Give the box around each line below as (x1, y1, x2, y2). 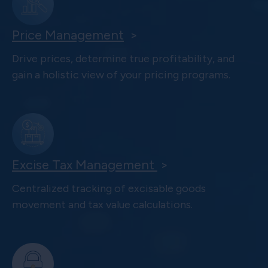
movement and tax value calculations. (12, 198, 193, 212)
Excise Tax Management (12, 157, 157, 173)
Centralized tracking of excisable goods (12, 182, 206, 196)
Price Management (12, 27, 124, 44)
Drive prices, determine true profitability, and (12, 52, 234, 66)
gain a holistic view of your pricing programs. (12, 68, 230, 82)
